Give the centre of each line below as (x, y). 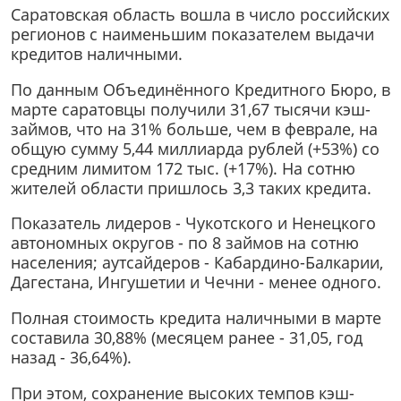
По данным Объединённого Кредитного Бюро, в (200, 89)
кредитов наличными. (97, 54)
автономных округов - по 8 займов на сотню (185, 243)
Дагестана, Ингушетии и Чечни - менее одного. (196, 282)
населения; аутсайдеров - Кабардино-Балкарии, (197, 263)
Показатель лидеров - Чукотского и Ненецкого (193, 223)
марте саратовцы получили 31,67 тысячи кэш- (191, 109)
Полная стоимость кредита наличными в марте (196, 317)
